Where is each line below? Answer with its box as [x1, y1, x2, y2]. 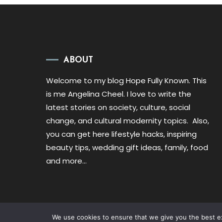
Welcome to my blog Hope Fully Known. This [46, 75, 207, 86]
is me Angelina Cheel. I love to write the [46, 89, 192, 100]
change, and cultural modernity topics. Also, [46, 115, 210, 126]
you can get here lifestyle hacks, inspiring [46, 129, 197, 140]
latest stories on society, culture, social [46, 102, 191, 113]
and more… [46, 156, 87, 166]
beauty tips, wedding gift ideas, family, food [46, 142, 209, 153]
